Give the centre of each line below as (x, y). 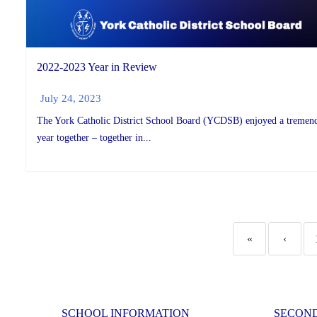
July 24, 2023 (71, 98)
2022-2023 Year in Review (97, 67)
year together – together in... (94, 138)
